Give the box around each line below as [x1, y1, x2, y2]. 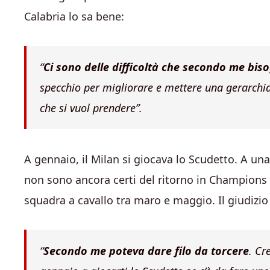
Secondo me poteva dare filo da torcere [43, 243, 249, 259]
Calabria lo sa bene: [24, 9, 124, 24]
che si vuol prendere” [40, 101, 139, 116]
